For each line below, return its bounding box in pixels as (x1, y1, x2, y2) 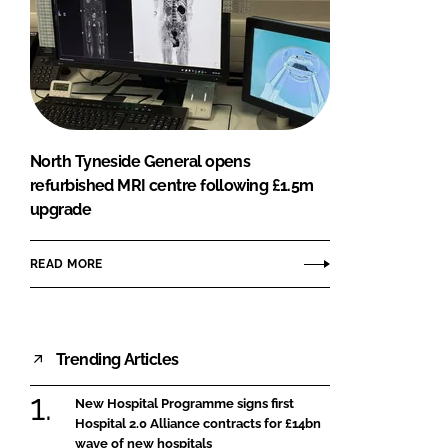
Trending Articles (56, 349, 179, 369)
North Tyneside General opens (30, 152, 251, 172)
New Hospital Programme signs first (75, 396, 294, 412)
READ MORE (30, 256, 103, 271)
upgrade (30, 200, 92, 220)
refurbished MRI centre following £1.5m (30, 176, 314, 196)
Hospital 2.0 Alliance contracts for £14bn (75, 416, 321, 432)
